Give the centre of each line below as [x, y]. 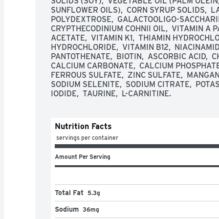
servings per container [87, 137]
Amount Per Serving [83, 156]
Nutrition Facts [83, 126]
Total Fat [69, 192]
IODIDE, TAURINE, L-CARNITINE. [111, 93]
